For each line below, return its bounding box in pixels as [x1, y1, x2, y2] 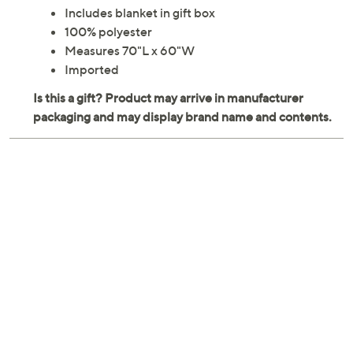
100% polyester [65, 24, 152, 40]
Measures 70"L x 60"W [65, 43, 195, 59]
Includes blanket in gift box [65, 5, 215, 21]
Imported [65, 61, 119, 78]
